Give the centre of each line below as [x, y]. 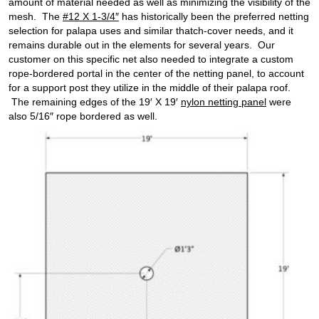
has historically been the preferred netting [214, 16]
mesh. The [36, 16]
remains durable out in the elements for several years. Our [142, 45]
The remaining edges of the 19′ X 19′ [95, 101]
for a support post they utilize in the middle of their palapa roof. [150, 87]
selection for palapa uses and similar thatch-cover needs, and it [151, 30]
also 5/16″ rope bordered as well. [83, 116]
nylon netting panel [224, 101]
